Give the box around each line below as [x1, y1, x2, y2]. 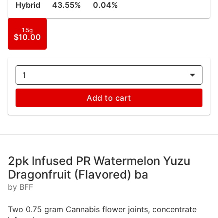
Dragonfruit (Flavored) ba [8, 167, 148, 182]
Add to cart [87, 93, 131, 103]
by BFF [8, 182, 33, 192]
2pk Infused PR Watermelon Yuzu [8, 154, 190, 168]
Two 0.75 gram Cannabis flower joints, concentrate [8, 204, 197, 214]
